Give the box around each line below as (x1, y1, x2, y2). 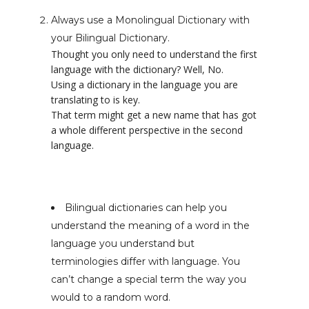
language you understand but (51, 237, 195, 250)
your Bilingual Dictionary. (51, 32, 170, 44)
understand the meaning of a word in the (51, 219, 250, 232)
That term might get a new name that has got (51, 108, 257, 121)
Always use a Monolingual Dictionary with (51, 14, 250, 26)
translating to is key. (51, 93, 140, 106)
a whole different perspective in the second (51, 123, 243, 137)
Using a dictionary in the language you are (51, 78, 238, 91)
